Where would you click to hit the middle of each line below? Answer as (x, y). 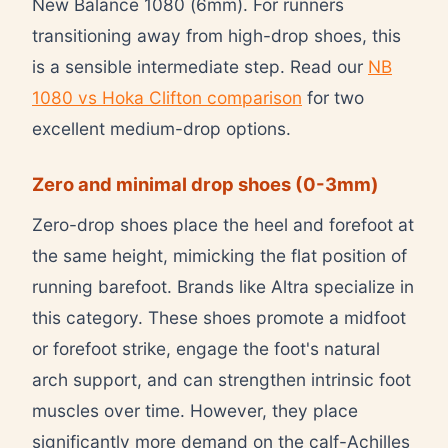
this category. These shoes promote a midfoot (219, 317)
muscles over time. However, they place (195, 410)
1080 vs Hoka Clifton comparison (167, 97)
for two (333, 97)
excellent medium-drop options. (161, 128)
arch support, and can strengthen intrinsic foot (221, 379)
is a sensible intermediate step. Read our (200, 66)
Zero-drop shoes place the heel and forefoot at (223, 224)
